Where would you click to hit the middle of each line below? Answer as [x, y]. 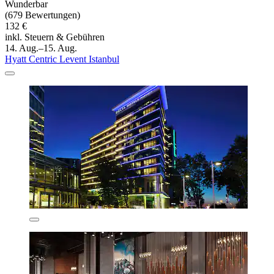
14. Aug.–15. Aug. [41, 48]
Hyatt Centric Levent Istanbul [62, 59]
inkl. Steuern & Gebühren [55, 37]
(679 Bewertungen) [43, 15]
